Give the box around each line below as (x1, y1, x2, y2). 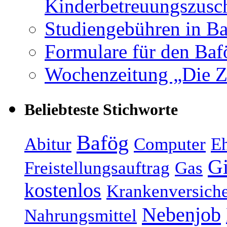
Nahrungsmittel (24, 206, 137, 226)
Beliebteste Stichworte (24, 100, 178, 119)
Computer (134, 134, 206, 155)
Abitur (24, 134, 71, 155)
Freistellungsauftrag (24, 158, 170, 178)
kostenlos (24, 179, 101, 202)
